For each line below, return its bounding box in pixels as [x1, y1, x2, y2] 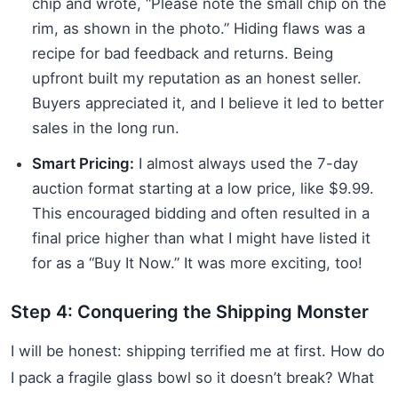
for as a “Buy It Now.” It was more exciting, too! [32, 253, 362, 272]
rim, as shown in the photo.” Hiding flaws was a [32, 19, 365, 37]
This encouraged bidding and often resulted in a [32, 203, 370, 222]
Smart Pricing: [32, 154, 134, 172]
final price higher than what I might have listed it [32, 228, 370, 247]
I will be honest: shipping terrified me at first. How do [11, 341, 385, 360]
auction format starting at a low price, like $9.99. [32, 179, 374, 197]
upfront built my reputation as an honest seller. [32, 68, 362, 87]
